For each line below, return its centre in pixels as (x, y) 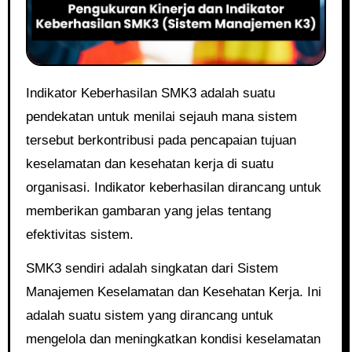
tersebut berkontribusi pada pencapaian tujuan (161, 140)
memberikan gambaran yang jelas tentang (148, 211)
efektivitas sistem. (79, 235)
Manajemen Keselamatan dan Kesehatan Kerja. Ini (173, 292)
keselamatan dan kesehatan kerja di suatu (149, 164)
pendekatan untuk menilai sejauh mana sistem (161, 117)
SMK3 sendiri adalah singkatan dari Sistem (152, 268)
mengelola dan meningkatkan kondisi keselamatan (173, 339)
